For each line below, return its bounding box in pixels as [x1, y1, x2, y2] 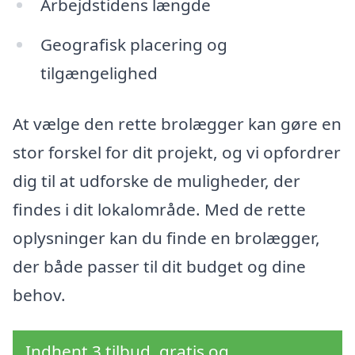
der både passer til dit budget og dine [13, 254, 306, 277]
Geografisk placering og [40, 33, 227, 56]
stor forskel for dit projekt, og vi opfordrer [13, 140, 341, 163]
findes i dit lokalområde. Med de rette [13, 197, 306, 220]
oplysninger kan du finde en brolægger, [13, 226, 320, 249]
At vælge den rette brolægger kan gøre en [13, 112, 342, 135]
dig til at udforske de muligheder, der [13, 169, 300, 192]
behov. [13, 283, 66, 306]
